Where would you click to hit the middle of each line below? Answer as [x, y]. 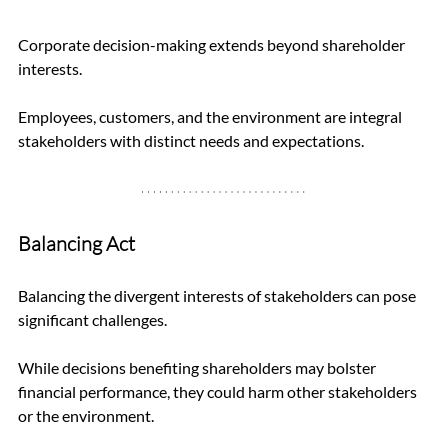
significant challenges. [94, 320]
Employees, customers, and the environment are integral [211, 117]
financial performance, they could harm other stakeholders [219, 392]
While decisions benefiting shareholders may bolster [198, 368]
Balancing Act [76, 244]
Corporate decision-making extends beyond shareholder [213, 45]
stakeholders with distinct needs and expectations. [191, 141]
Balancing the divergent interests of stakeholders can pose [218, 296]
